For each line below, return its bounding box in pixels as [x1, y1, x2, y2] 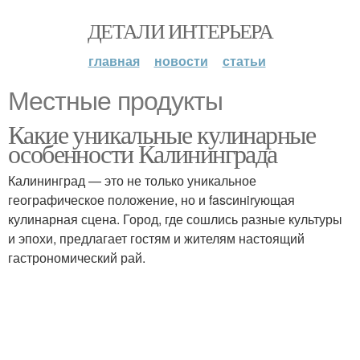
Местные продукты [8, 87, 223, 116]
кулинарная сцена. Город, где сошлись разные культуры [8, 210, 342, 228]
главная [88, 51, 140, 70]
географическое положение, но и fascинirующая [8, 190, 295, 209]
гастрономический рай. [8, 248, 145, 267]
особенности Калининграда [8, 136, 277, 170]
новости [153, 51, 208, 70]
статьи [222, 51, 266, 70]
